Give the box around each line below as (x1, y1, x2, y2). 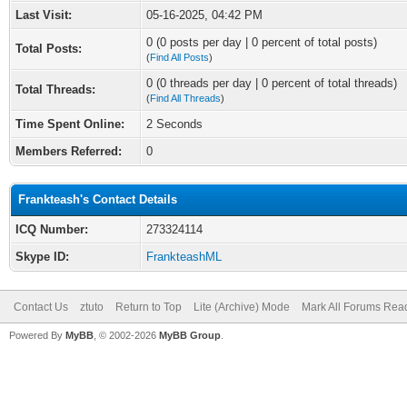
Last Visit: (15, 8, 72, 22)
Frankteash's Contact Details (18, 193, 177, 206)
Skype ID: (15, 250, 69, 263)
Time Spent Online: (15, 117, 124, 131)
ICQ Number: (15, 223, 88, 236)
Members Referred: (15, 144, 122, 158)
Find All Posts (150, 52, 209, 63)
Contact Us (14, 301, 68, 313)
